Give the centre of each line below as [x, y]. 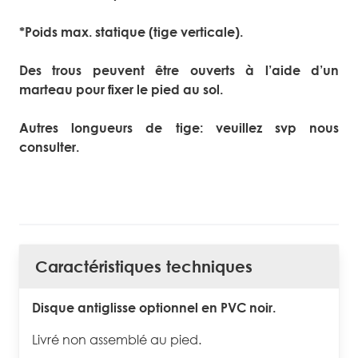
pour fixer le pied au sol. [149, 90]
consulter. [49, 147]
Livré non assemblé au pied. [117, 340]
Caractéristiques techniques [144, 267]
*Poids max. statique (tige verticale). [131, 32]
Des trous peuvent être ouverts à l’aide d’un [179, 71]
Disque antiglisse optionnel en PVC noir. [154, 308]
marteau [48, 90]
